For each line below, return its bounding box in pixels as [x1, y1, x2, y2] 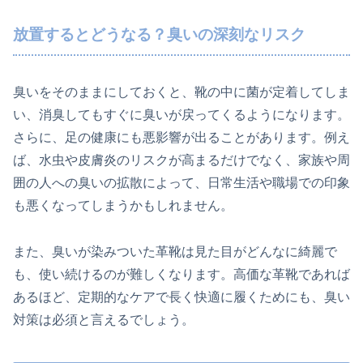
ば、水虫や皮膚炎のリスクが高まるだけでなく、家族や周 [13, 152, 350, 167]
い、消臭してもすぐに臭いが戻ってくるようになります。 [13, 107, 350, 122]
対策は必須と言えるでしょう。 [13, 312, 194, 327]
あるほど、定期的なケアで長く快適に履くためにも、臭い [13, 289, 350, 304]
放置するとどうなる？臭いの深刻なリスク [13, 26, 305, 44]
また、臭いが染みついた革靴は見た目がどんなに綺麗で [13, 244, 337, 258]
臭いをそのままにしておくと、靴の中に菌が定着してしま [13, 84, 350, 99]
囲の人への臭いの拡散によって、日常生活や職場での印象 [13, 175, 350, 190]
